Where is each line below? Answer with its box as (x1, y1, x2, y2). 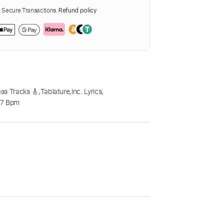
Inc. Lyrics (71, 86, 102, 96)
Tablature (40, 86, 70, 96)
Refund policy (58, 7, 97, 14)
